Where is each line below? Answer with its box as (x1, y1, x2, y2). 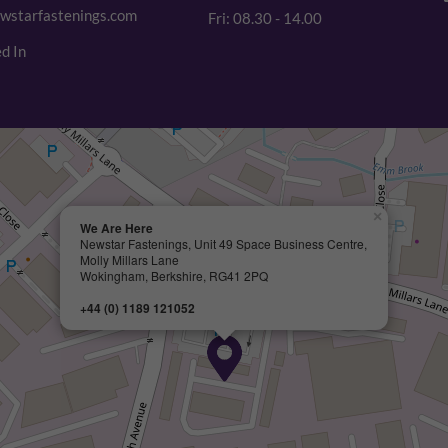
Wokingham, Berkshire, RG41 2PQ (80, 267, 268, 285)
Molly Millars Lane (80, 251, 179, 269)
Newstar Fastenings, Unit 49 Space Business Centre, (80, 235, 367, 253)
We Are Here (80, 219, 153, 238)
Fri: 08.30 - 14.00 (208, 9, 322, 28)
